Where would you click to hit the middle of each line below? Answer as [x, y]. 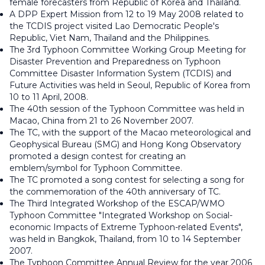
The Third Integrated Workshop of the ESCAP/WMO [117, 203]
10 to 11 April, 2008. [49, 97]
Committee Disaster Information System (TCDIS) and [120, 73]
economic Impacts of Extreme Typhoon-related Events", [126, 227]
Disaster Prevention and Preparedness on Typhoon [115, 62]
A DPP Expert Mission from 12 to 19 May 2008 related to [127, 14]
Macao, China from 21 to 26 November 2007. [101, 121]
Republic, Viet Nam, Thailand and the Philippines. [110, 38]
